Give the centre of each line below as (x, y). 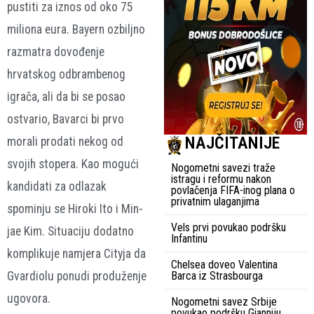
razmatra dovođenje (56, 52)
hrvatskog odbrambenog (66, 74)
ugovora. (29, 298)
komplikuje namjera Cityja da (76, 253)
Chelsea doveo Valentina (224, 264)
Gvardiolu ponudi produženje (77, 276)
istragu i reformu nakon (221, 179)
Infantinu (189, 238)
